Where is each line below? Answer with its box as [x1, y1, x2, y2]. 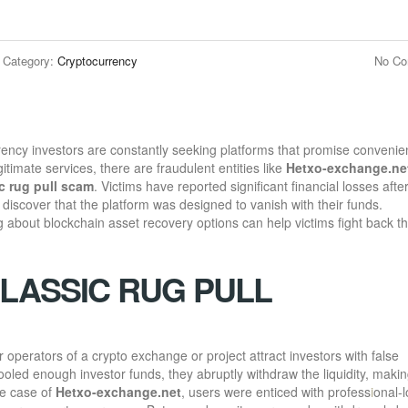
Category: [3, 52, 57, 70]
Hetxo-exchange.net [56, 382, 181, 402]
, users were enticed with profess [181, 382, 371, 402]
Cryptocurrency [57, 52, 138, 70]
